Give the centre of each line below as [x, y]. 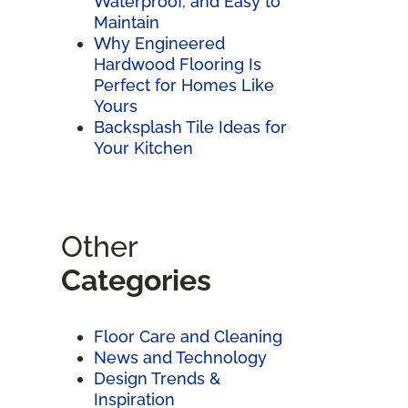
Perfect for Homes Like [184, 85]
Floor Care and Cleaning [188, 336]
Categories [136, 280]
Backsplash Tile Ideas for [190, 127]
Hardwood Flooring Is [178, 64]
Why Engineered [159, 43]
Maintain [127, 22]
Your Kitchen [143, 148]
